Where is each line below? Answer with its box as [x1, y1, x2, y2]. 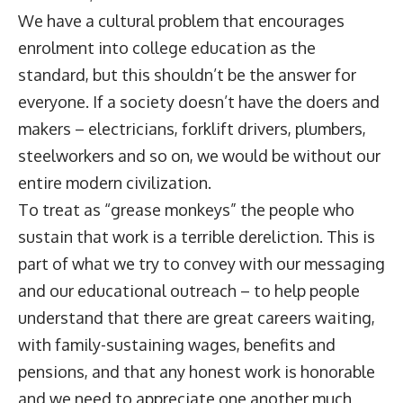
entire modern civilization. [18, 172, 215, 193]
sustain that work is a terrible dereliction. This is [18, 226, 375, 246]
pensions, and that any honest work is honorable [18, 361, 375, 381]
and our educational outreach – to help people [18, 280, 360, 300]
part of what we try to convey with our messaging [18, 253, 385, 273]
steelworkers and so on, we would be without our [18, 145, 381, 166]
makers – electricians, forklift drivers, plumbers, [18, 118, 366, 139]
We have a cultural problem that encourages [18, 10, 345, 31]
